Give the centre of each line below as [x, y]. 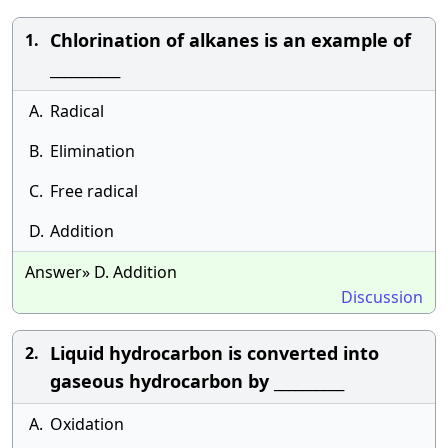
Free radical [94, 191]
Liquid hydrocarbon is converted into [214, 353]
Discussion [382, 297]
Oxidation [87, 424]
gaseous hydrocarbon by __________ [197, 381]
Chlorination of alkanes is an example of [230, 40]
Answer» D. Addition [101, 272]
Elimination [92, 151]
